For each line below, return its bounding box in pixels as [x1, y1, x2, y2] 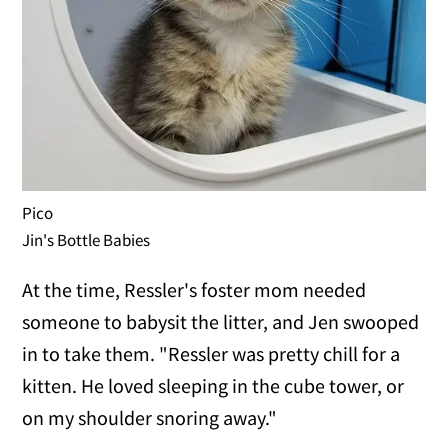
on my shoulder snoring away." [22, 405, 278, 431]
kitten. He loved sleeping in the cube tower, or [22, 373, 405, 399]
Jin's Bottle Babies [22, 229, 151, 252]
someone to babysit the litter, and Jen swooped [22, 309, 420, 335]
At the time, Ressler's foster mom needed [22, 277, 367, 303]
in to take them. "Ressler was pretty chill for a [22, 341, 401, 367]
